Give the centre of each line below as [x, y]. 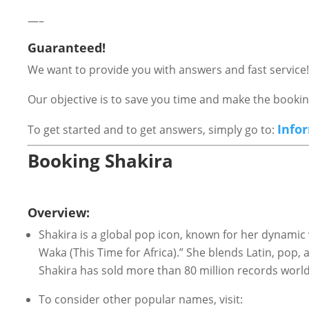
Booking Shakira [100, 160]
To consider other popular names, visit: [141, 299]
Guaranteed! [67, 47]
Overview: [59, 212]
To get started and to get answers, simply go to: [152, 129]
